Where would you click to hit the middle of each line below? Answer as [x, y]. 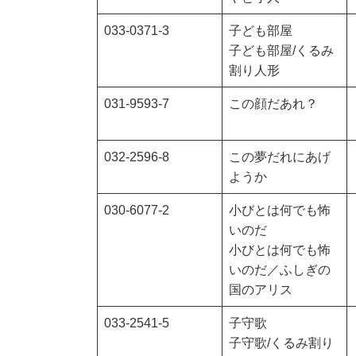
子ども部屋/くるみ [281, 51]
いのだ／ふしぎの [280, 270]
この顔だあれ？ [273, 104]
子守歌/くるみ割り [281, 343]
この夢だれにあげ [280, 157]
